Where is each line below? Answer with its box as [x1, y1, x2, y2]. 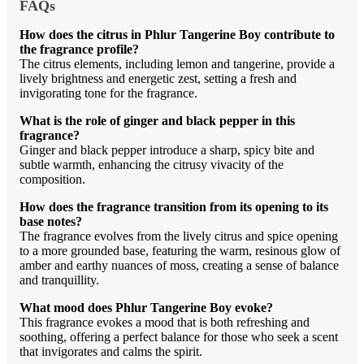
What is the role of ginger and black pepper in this [19, 114, 295, 128]
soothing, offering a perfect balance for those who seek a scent [19, 330, 338, 344]
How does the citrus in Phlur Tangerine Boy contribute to [19, 28, 335, 42]
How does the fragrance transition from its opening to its [19, 200, 328, 214]
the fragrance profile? [19, 42, 139, 57]
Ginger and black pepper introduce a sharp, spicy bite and [19, 143, 314, 158]
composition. [19, 172, 85, 187]
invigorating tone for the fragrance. [19, 86, 197, 101]
